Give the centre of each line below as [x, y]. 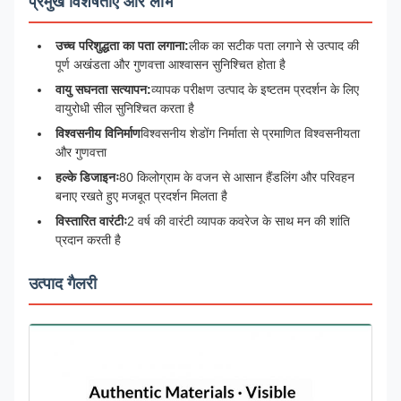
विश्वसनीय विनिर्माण [98, 133]
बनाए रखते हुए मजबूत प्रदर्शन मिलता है [141, 196]
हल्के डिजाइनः [87, 177]
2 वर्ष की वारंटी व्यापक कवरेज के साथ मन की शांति [239, 221]
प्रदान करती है [88, 240]
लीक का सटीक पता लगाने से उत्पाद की [274, 46]
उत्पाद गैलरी [63, 284]
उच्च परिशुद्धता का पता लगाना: [122, 46]
